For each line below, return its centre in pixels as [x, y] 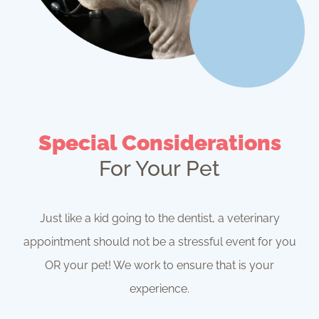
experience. [159, 289]
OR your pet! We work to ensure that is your [159, 266]
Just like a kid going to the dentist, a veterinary [159, 219]
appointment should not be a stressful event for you [159, 242]
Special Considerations [159, 143]
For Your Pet [159, 169]
